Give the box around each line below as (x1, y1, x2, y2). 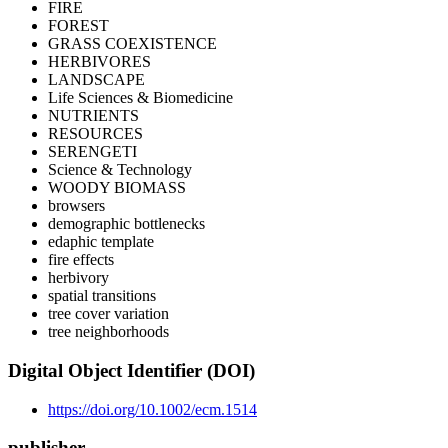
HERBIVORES (48, 53, 151, 71)
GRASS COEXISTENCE (48, 35, 217, 53)
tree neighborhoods (48, 323, 169, 341)
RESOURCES (48, 125, 143, 143)
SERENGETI (48, 143, 137, 161)
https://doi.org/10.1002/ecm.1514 (48, 400, 257, 418)
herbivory (48, 269, 109, 287)
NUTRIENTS (48, 107, 139, 125)
